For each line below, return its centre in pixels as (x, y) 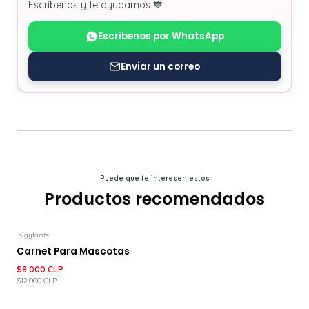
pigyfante (33, 235)
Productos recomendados (154, 199)
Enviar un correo (160, 66)
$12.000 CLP (37, 281)
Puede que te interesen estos (154, 179)
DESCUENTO (74, 246)
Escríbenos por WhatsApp (161, 37)
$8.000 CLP (40, 269)
